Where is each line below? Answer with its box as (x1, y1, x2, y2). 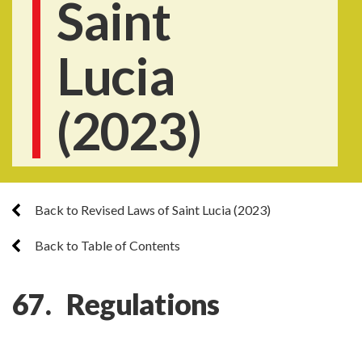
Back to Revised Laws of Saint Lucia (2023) (32, 202, 271, 217)
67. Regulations (12, 286, 220, 322)
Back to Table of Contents (32, 238, 180, 253)
